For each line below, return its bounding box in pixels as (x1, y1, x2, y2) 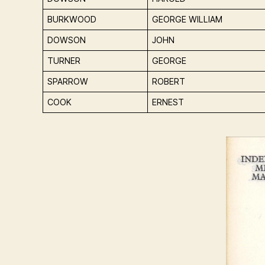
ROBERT (152, 76, 186, 87)
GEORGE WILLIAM (152, 14, 223, 25)
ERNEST (152, 97, 185, 108)
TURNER (47, 56, 81, 66)
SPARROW (47, 76, 89, 87)
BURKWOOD (47, 14, 97, 25)
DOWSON (47, 35, 86, 46)
